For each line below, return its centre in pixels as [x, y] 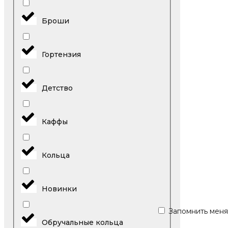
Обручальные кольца [82, 222]
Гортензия [61, 54]
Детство [57, 88]
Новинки [59, 189]
